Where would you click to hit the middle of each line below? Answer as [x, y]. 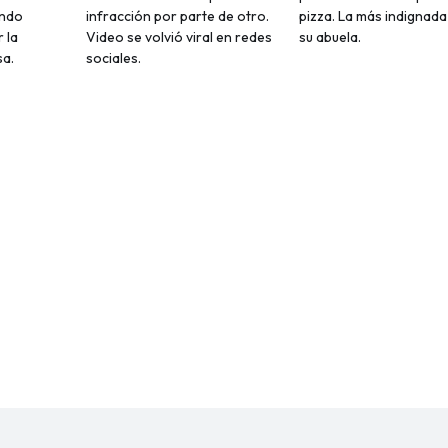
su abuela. [329, 37]
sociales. [114, 58]
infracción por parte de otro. [178, 16]
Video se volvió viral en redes [179, 37]
